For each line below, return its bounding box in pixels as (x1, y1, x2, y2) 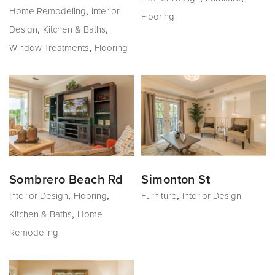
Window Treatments (9, 42, 89, 54)
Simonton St (141, 172, 211, 188)
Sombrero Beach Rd (9, 172, 123, 188)
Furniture (141, 190, 177, 202)
